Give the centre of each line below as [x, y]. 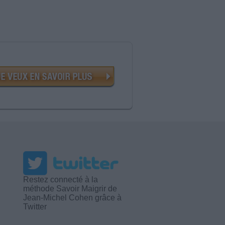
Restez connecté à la [60, 180]
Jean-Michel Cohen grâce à [72, 198]
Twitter [35, 207]
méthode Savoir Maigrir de [70, 189]
